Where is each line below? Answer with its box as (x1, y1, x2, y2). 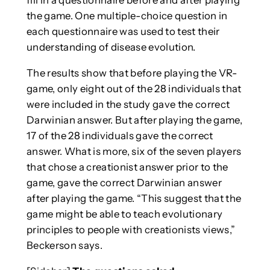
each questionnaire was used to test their (26, 25, 220, 38)
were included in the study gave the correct (26, 98, 230, 111)
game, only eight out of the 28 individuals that (26, 83, 242, 95)
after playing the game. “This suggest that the (26, 192, 242, 205)
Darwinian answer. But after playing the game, (26, 114, 242, 127)
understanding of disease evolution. (26, 41, 196, 54)
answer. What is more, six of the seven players (26, 145, 242, 158)
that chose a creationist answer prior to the (26, 161, 228, 174)
